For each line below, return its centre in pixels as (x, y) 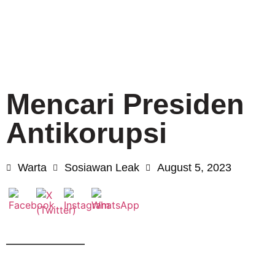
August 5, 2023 (194, 168)
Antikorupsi (87, 133)
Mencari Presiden (125, 104)
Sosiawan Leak (102, 168)
